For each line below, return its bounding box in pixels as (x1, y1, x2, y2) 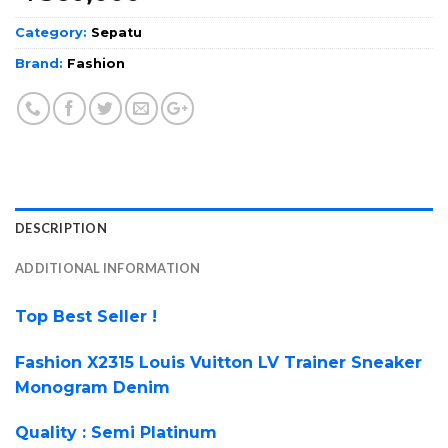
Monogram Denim (15, 377, 170, 397)
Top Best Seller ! (15, 306, 157, 326)
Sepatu (91, 24, 142, 40)
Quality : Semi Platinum (15, 423, 217, 443)
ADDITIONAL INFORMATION (15, 259, 201, 276)
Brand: (15, 55, 67, 71)
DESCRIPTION (15, 219, 107, 236)
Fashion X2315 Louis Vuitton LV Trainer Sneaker (15, 352, 422, 372)
